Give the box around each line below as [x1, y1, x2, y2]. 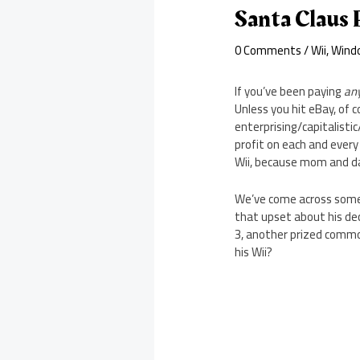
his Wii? [235, 240, 273, 264]
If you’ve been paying [235, 80, 345, 104]
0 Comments [235, 39, 302, 63]
